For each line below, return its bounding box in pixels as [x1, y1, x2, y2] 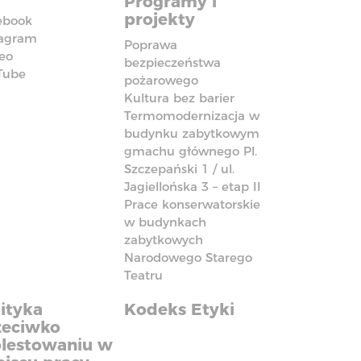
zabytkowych [124, 232, 204, 247]
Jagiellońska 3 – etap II [124, 179, 262, 194]
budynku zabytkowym [124, 126, 260, 141]
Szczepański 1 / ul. [124, 161, 235, 176]
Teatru [124, 268, 164, 283]
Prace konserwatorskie [124, 197, 261, 212]
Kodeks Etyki [124, 300, 235, 319]
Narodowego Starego [124, 250, 253, 265]
